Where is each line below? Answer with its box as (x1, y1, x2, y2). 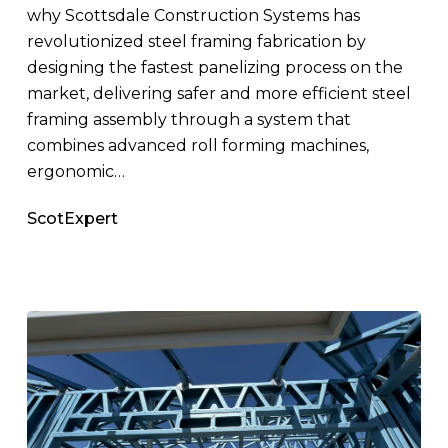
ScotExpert (26, 209, 118, 229)
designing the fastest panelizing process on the (26, 58, 403, 78)
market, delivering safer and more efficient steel (26, 84, 411, 104)
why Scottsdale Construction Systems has (26, 6, 360, 26)
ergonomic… (26, 162, 125, 182)
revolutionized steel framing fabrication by (26, 32, 366, 52)
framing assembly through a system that (26, 110, 351, 130)
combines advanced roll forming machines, (26, 136, 369, 156)
